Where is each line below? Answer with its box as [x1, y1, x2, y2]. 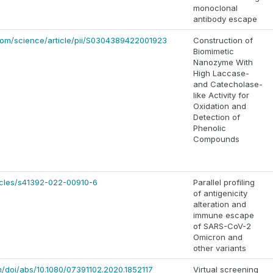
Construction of [193, 35, 253, 46]
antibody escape [193, 14, 257, 24]
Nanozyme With [193, 57, 253, 68]
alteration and [193, 199, 246, 210]
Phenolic [193, 123, 226, 133]
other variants [193, 243, 246, 253]
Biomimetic [193, 46, 234, 57]
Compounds [193, 134, 239, 144]
